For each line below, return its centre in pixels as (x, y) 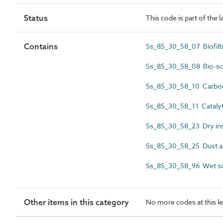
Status (36, 18)
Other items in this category (76, 202)
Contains (41, 46)
